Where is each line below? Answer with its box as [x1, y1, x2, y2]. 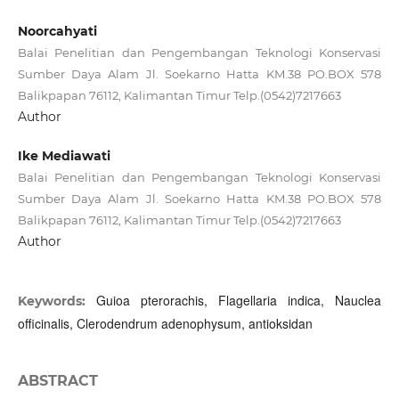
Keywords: [17, 293, 96, 310]
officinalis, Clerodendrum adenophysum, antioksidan [17, 314, 313, 333]
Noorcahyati [17, 23, 97, 39]
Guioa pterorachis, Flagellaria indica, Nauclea [95, 291, 382, 310]
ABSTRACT [17, 372, 98, 390]
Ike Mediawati [17, 148, 110, 165]
